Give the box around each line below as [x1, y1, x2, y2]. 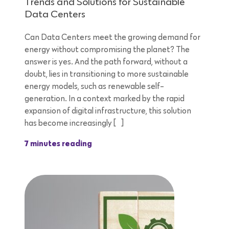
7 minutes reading [25, 140, 92, 149]
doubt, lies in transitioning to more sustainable [25, 70, 189, 79]
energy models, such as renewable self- [25, 82, 164, 91]
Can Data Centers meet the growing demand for [25, 33, 200, 42]
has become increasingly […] [25, 119, 124, 128]
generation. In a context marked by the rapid [25, 95, 185, 103]
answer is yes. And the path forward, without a [25, 58, 188, 66]
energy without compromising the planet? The [25, 45, 190, 54]
